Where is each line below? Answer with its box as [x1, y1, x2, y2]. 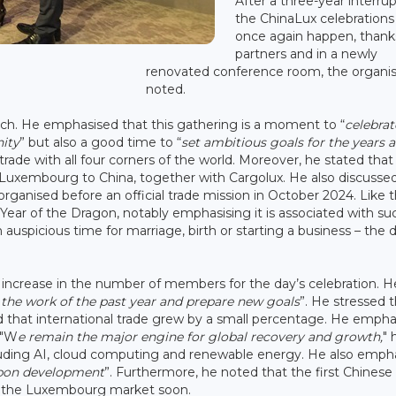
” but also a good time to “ [19, 133, 181, 150]
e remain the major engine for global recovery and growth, [18, 328, 383, 345]
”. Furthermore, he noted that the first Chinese [104, 363, 392, 380]
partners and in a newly [235, 45, 378, 62]
